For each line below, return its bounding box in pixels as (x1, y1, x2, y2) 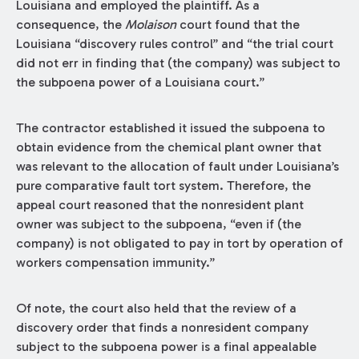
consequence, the (15, 17, 125, 33)
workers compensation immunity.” (15, 255, 215, 271)
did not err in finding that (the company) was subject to (15, 55, 341, 71)
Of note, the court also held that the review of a (15, 301, 296, 317)
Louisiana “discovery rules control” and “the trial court (15, 36, 333, 52)
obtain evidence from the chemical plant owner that (15, 139, 321, 155)
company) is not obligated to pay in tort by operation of (15, 236, 343, 252)
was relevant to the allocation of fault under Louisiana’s (15, 159, 339, 175)
